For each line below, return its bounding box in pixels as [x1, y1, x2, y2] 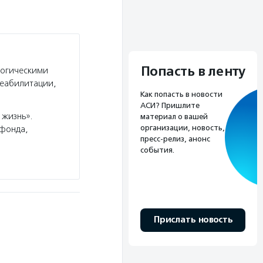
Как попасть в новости [140, 90, 222, 99]
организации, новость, [140, 123, 225, 133]
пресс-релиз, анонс [140, 134, 210, 144]
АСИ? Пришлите [140, 101, 200, 110]
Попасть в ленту [140, 63, 245, 80]
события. [140, 146, 174, 155]
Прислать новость [153, 214, 232, 226]
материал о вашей [140, 112, 208, 122]
